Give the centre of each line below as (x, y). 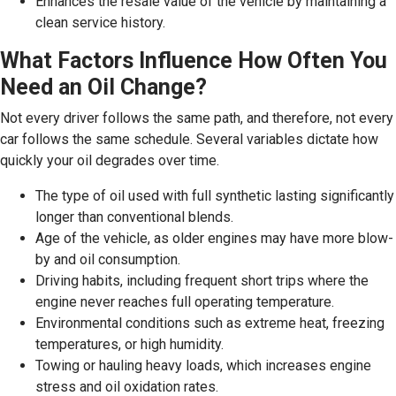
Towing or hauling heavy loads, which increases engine (203, 365)
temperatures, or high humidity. (129, 344)
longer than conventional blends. (134, 217)
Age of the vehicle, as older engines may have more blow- (214, 238)
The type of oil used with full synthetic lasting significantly (215, 195)
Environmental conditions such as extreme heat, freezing (210, 323)
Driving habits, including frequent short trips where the (202, 280)
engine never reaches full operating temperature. (185, 301)
